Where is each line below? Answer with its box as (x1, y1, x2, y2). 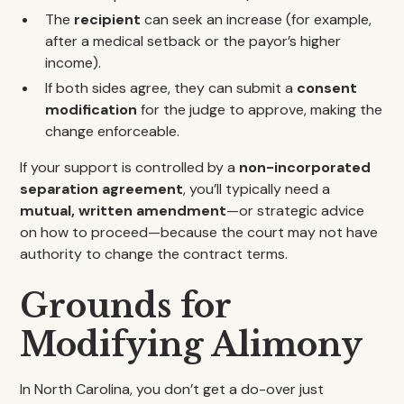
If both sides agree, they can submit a (45, 78, 298, 97)
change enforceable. (45, 122, 180, 141)
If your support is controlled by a (20, 158, 240, 177)
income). (45, 53, 102, 72)
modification (45, 100, 138, 119)
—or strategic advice (226, 201, 365, 220)
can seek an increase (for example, (141, 10, 372, 29)
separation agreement (20, 179, 184, 198)
